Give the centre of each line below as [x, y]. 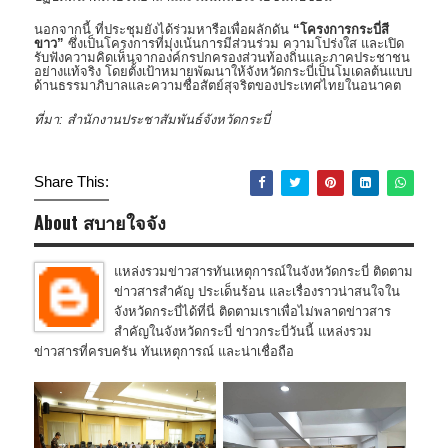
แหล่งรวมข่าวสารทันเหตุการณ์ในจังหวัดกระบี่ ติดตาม [263, 272]
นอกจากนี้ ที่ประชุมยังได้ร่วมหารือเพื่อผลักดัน [163, 30]
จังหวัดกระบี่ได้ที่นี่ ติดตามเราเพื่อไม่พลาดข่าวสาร [252, 312]
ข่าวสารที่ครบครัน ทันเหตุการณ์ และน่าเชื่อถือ [164, 352]
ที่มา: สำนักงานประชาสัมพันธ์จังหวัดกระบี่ [152, 119]
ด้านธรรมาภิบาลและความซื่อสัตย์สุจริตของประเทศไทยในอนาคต [217, 86]
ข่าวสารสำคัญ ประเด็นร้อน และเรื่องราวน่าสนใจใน [257, 292]
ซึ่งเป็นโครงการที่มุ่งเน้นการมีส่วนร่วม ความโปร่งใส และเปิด [234, 44]
